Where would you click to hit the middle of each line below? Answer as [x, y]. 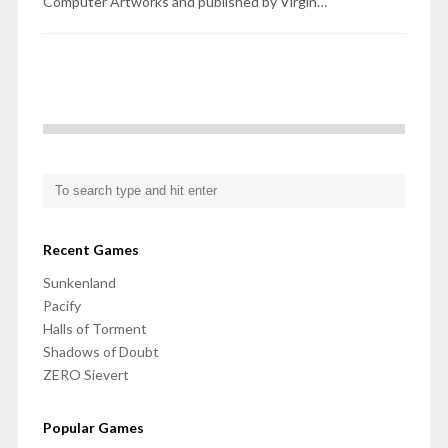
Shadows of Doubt [100, 352]
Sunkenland [79, 283]
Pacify [61, 306]
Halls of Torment [94, 329]
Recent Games [90, 250]
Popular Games [93, 428]
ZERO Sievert [85, 375]
